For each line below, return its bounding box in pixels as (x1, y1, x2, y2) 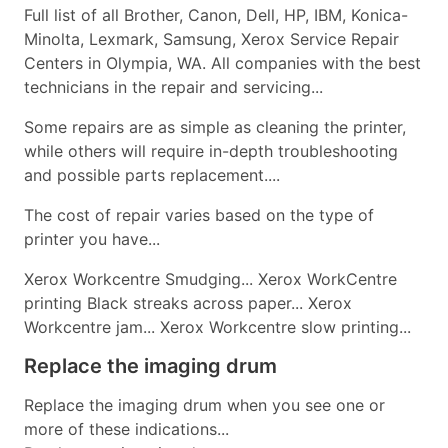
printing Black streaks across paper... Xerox (24, 293, 352, 313)
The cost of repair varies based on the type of (24, 205, 374, 225)
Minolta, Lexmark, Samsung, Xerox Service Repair (24, 29, 399, 49)
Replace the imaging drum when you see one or (24, 395, 385, 415)
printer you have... (24, 229, 160, 249)
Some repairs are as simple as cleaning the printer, (24, 117, 406, 137)
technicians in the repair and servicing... (24, 77, 323, 97)
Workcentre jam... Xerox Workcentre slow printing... (24, 317, 411, 337)
